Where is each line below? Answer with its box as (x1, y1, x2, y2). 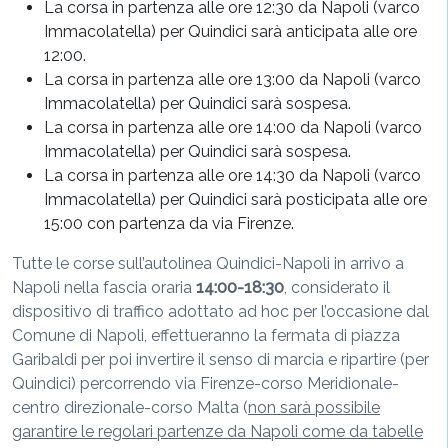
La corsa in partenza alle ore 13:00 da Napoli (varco (44, 70, 421, 89)
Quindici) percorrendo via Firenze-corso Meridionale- (12, 374, 399, 393)
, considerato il (284, 278, 390, 297)
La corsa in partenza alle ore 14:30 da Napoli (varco (44, 166, 421, 185)
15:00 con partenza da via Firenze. (44, 214, 294, 233)
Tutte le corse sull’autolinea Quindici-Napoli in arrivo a (12, 254, 404, 273)
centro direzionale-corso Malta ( (12, 398, 248, 417)
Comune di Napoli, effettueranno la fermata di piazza (12, 326, 400, 345)
